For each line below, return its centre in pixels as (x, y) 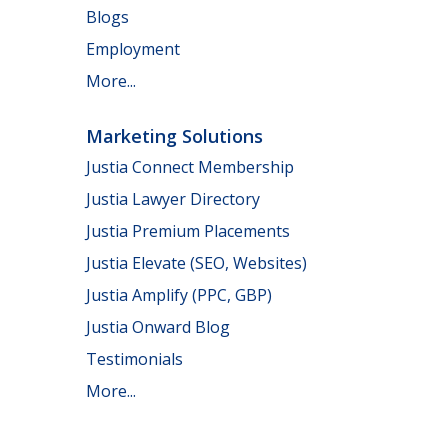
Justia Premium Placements (188, 231)
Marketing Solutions (174, 135)
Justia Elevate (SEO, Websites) (196, 263)
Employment (133, 48)
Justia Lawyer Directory (173, 199)
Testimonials (134, 359)
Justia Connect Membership (190, 167)
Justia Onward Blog (158, 327)
